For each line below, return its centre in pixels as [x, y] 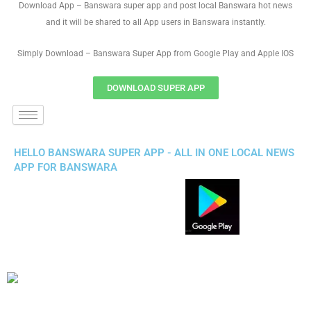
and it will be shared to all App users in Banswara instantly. [155, 22]
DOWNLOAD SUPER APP [155, 88]
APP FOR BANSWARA [66, 167]
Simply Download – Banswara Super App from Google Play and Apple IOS [155, 53]
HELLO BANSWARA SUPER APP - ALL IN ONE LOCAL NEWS [154, 153]
